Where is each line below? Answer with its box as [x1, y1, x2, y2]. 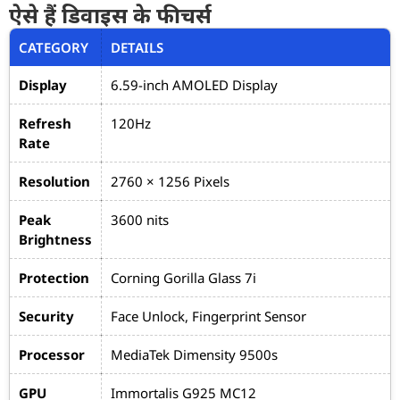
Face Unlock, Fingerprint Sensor [111, 307, 306, 325]
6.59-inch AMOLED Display [111, 76, 278, 94]
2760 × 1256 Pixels [111, 172, 229, 190]
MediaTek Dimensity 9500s [111, 346, 278, 363]
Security [19, 307, 74, 325]
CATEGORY [19, 38, 88, 56]
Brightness [19, 230, 92, 248]
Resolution [19, 172, 90, 190]
